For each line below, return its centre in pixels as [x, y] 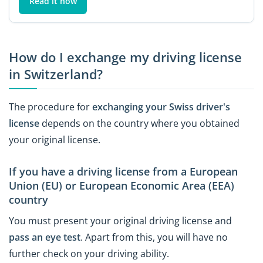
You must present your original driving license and [120, 221]
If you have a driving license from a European [123, 171]
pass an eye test [45, 237]
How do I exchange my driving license [125, 58]
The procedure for [50, 107]
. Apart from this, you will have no [154, 237]
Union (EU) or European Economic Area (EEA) [122, 185]
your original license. [55, 139]
